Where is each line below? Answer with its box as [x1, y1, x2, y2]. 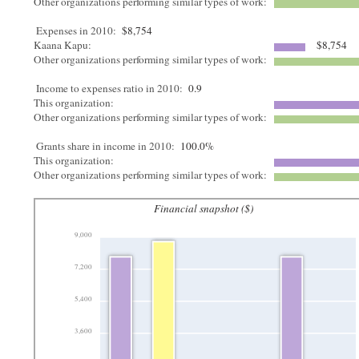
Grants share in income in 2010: [36, 139, 175, 153]
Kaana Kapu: [34, 38, 95, 52]
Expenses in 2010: [36, 23, 117, 38]
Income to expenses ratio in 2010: [36, 81, 184, 95]
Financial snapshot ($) [154, 201, 254, 216]
